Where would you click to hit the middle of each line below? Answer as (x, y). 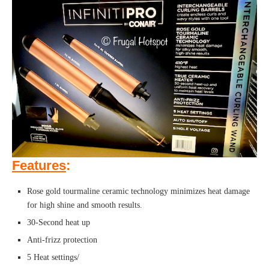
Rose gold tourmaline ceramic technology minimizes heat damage (138, 192)
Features (39, 166)
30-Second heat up (59, 223)
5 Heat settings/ (53, 258)
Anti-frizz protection (62, 240)
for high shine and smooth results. (85, 205)
